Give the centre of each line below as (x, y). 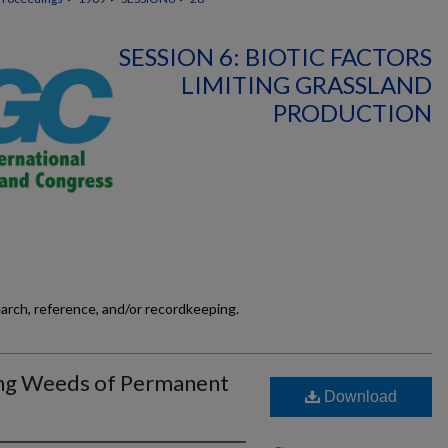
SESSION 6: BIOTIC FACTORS (275, 56)
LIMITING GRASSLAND (306, 84)
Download (358, 396)
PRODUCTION (352, 112)
